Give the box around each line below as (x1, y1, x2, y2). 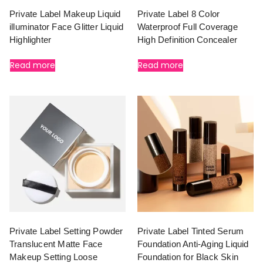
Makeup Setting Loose (9, 251, 97, 262)
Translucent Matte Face (9, 238, 103, 249)
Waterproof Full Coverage (137, 21, 238, 32)
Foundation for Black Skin (137, 251, 238, 262)
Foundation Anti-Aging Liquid (137, 238, 249, 249)
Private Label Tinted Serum (137, 225, 244, 236)
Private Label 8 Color (137, 8, 220, 19)
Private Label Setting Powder (9, 225, 123, 236)
